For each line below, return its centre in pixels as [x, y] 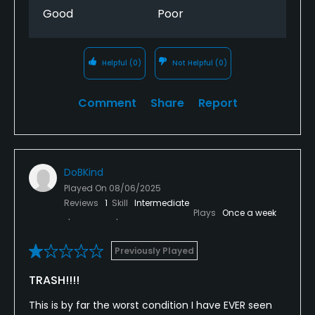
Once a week [249, 212]
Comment [107, 103]
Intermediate [162, 202]
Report [218, 103]
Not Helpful [193, 63]
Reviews [82, 202]
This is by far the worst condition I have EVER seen [150, 305]
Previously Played [154, 250]
